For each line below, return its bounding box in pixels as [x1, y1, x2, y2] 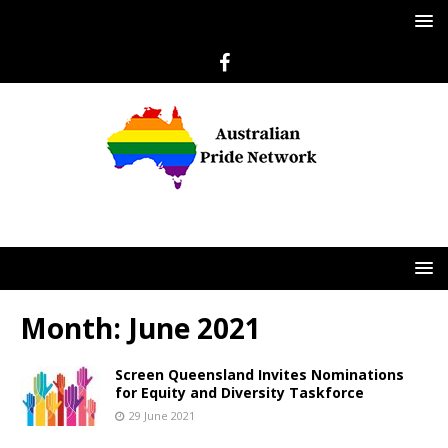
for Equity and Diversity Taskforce [115, 383, 364, 402]
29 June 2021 [129, 408, 195, 423]
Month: [20, 309, 128, 347]
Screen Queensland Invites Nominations [115, 365, 404, 384]
